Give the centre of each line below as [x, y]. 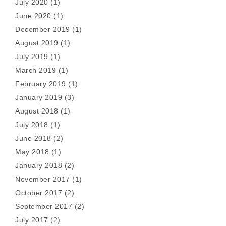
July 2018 [32, 125]
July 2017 [32, 220]
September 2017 [44, 206]
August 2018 [37, 111]
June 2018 [33, 138]
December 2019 [43, 29]
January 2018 [39, 165]
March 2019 [36, 70]
